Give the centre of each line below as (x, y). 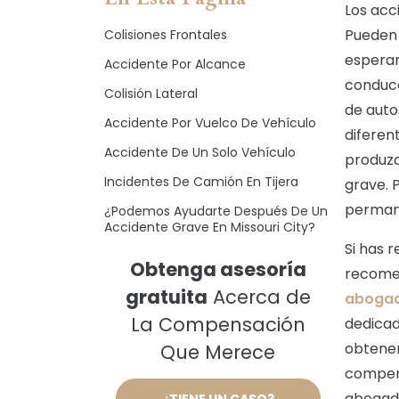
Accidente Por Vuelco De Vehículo (210, 123)
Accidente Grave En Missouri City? (210, 227)
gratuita (166, 297)
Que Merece (218, 352)
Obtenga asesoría (218, 269)
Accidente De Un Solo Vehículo (200, 152)
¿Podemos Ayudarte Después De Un (216, 211)
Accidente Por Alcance (175, 64)
